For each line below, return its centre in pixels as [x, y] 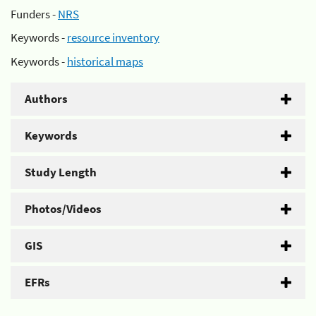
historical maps [105, 61]
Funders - [34, 14]
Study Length [61, 172]
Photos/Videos [63, 208]
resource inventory [113, 37]
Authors [46, 98]
